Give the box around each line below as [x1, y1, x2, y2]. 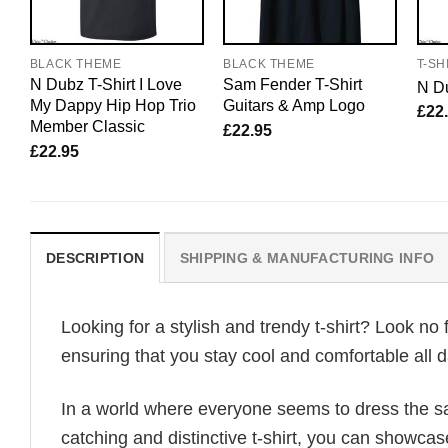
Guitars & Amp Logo [223, 96, 366, 115]
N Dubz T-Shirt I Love [29, 75, 182, 94]
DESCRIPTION [46, 250, 145, 267]
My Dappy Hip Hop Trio [29, 96, 196, 115]
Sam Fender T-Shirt [223, 75, 363, 94]
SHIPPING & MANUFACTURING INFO [179, 250, 435, 267]
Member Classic [29, 117, 145, 136]
